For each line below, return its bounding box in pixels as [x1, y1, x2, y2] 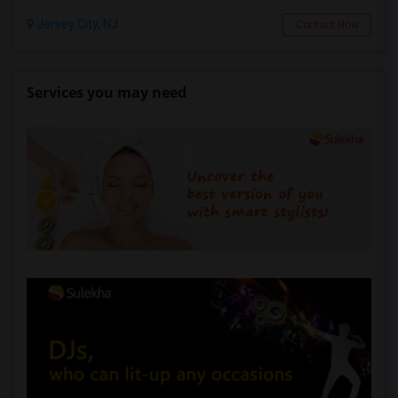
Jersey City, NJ [34, 17, 118, 31]
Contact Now [295, 19, 359, 31]
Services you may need [27, 83, 187, 102]
